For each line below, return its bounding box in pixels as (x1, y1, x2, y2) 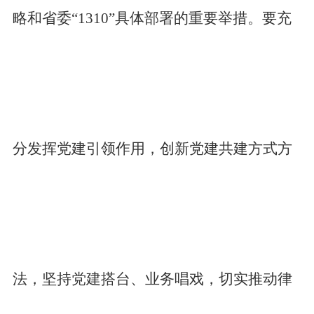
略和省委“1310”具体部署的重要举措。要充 (12, 10, 292, 27)
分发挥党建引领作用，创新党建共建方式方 (12, 140, 292, 157)
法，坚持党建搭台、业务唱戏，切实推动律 (12, 271, 292, 287)
